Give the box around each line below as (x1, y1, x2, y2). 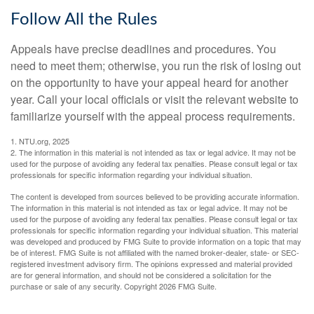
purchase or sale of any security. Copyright (11, 280, 159, 292)
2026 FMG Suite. (159, 280, 217, 292)
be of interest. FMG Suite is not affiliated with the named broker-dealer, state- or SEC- (11, 247, 299, 259)
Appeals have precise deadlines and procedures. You (11, 41, 276, 57)
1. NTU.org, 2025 (11, 135, 69, 147)
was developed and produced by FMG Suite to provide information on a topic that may (11, 235, 301, 247)
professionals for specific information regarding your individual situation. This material (11, 224, 298, 236)
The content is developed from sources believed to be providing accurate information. (11, 191, 299, 203)
